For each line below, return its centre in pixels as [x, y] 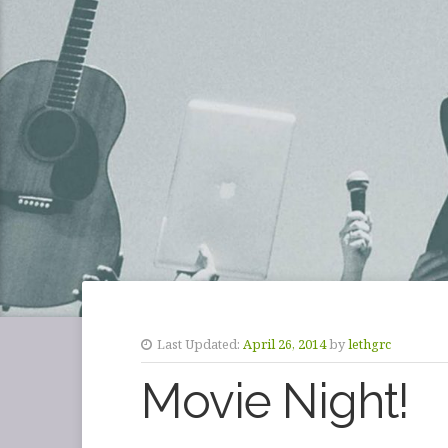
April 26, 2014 [285, 344]
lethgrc [370, 344]
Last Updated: [199, 344]
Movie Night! [275, 401]
